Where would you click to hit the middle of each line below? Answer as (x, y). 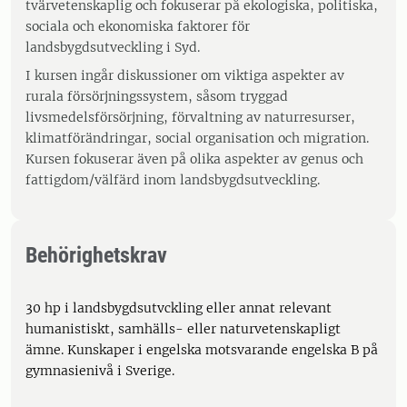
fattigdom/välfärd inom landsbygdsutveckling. (173, 180)
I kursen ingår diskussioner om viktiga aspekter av (185, 75)
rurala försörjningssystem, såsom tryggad (157, 96)
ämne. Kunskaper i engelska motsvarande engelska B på (202, 350)
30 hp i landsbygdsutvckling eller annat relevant (179, 308)
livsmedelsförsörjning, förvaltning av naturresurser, (190, 117)
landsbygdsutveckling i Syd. (113, 47)
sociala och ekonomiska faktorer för (138, 26)
